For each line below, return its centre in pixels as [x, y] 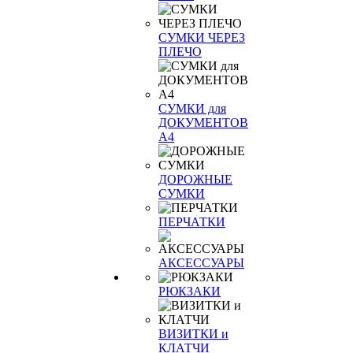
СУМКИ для [192, 108]
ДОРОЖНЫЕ [195, 179]
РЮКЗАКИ [190, 291]
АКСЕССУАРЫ [201, 263]
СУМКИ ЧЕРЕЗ [202, 37]
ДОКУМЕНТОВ [203, 123]
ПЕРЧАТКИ [192, 222]
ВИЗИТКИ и [193, 334]
